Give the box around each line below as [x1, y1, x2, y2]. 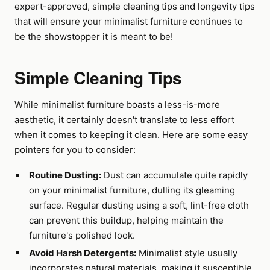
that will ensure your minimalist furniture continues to [14, 16, 243, 27]
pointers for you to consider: [14, 144, 136, 155]
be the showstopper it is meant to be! [14, 31, 173, 42]
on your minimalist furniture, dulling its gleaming [28, 184, 235, 196]
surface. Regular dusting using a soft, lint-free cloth [28, 199, 249, 211]
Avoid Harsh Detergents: [28, 247, 136, 259]
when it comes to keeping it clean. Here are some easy [14, 129, 248, 140]
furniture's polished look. [28, 230, 135, 241]
